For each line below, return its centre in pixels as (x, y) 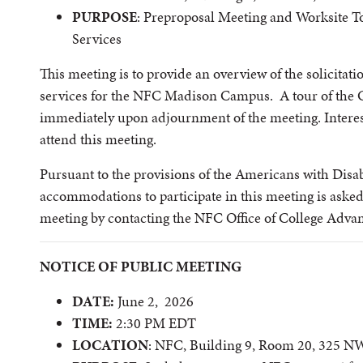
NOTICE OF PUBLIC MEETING (141, 266)
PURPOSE (105, 17)
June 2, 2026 (154, 301)
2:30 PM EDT (154, 323)
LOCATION (110, 345)
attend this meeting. (98, 139)
